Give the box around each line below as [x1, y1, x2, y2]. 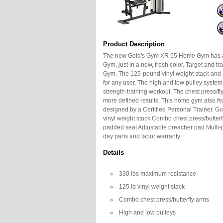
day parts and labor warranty [103, 133, 180, 140]
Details [103, 149, 124, 156]
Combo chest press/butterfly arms [119, 196, 209, 203]
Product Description [103, 40, 165, 48]
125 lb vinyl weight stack [119, 183, 185, 190]
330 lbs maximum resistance [119, 170, 196, 177]
